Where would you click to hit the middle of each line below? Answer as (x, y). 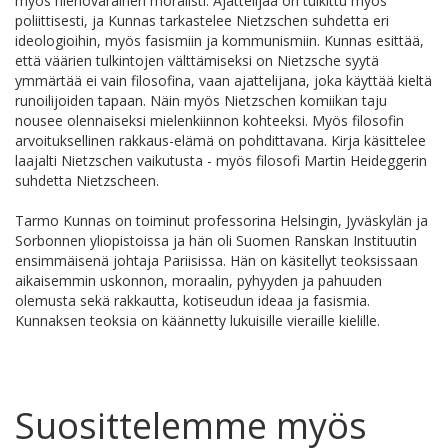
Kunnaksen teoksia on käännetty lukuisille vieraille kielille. (197, 321)
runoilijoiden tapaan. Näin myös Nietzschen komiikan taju (201, 101)
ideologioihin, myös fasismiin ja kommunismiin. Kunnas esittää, (219, 41)
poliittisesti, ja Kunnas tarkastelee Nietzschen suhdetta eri (202, 21)
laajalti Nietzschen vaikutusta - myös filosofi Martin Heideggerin (221, 161)
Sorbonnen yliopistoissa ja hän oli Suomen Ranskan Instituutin (216, 241)
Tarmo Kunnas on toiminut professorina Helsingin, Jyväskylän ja (221, 221)
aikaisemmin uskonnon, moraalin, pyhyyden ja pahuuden (198, 281)
